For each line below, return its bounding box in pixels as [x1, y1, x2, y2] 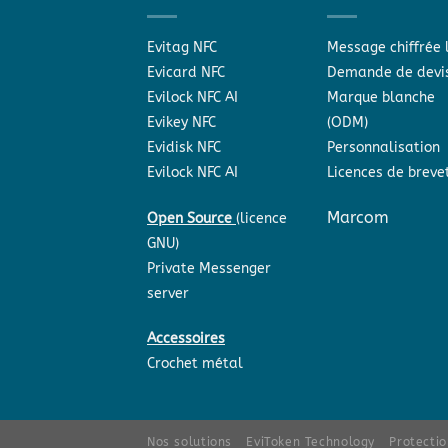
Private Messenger [147, 259, 271, 277]
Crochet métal [147, 355, 243, 373]
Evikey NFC [147, 113, 216, 131]
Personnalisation [327, 138, 440, 156]
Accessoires [147, 330, 225, 348]
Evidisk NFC [147, 138, 221, 156]
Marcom [327, 207, 389, 227]
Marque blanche [327, 88, 435, 106]
